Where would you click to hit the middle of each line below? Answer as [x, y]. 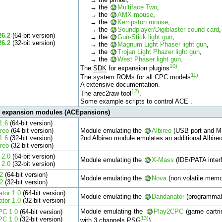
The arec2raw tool [106, 94]
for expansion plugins [138, 68]
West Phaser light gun [149, 59]
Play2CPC [168, 211]
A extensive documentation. [120, 85]
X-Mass [163, 160]
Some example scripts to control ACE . [136, 101]
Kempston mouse [142, 22]
